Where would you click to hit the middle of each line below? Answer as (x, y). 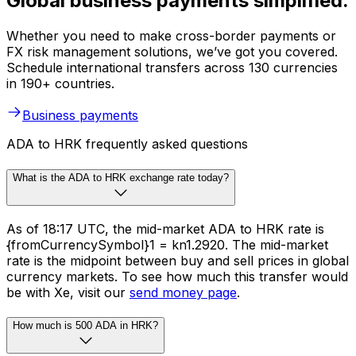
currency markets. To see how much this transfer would (177, 276)
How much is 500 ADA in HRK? (85, 326)
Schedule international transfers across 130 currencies (172, 68)
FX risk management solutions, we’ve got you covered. (172, 52)
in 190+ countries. (60, 84)
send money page (183, 292)
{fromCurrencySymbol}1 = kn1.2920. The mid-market (167, 244)
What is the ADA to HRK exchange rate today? (121, 177)
